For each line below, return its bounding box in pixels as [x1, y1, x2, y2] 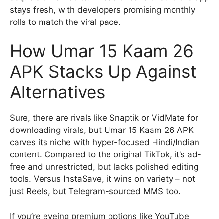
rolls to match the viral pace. [10, 17, 121, 27]
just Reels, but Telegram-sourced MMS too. [10, 186, 181, 196]
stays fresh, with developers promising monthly [10, 4, 195, 15]
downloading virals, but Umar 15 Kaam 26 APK [10, 125, 194, 135]
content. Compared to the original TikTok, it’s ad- [10, 150, 201, 159]
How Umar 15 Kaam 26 [10, 41, 194, 61]
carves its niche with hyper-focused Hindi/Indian [10, 137, 199, 147]
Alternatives [10, 82, 105, 102]
